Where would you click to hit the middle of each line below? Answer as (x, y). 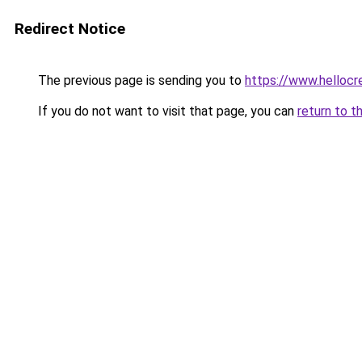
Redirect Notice (70, 29)
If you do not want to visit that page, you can (166, 111)
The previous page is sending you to (140, 80)
